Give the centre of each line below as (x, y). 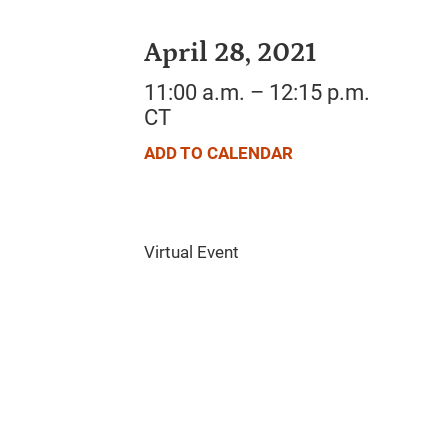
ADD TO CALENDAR (218, 153)
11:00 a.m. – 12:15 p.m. (257, 93)
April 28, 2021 (230, 53)
